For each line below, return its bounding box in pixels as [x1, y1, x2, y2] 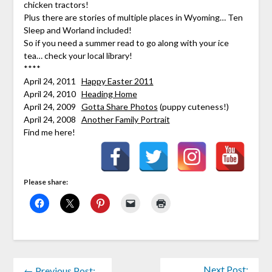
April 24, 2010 [23, 89, 81, 100]
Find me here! [23, 127, 75, 138]
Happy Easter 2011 [81, 76, 154, 87]
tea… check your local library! [23, 50, 132, 61]
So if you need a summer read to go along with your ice [23, 38, 229, 49]
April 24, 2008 [23, 114, 81, 125]
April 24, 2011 [23, 76, 81, 87]
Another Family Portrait [81, 114, 170, 125]
